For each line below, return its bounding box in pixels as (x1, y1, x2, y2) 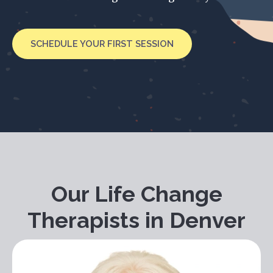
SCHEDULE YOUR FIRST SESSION (30, 38, 174, 49)
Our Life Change (51, 181, 222, 207)
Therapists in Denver (27, 207, 246, 233)
